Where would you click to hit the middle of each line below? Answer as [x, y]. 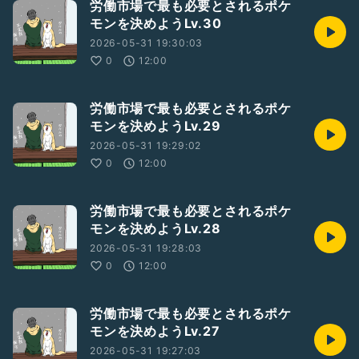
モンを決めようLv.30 [156, 23]
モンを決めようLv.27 [155, 331]
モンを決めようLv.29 [155, 126]
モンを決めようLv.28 [155, 228]
